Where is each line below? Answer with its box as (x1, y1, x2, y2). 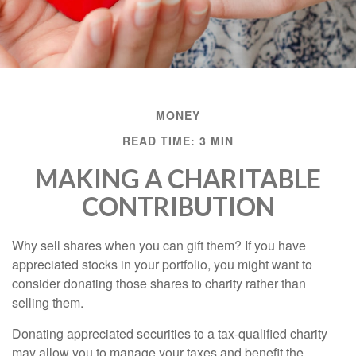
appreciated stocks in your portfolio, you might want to (12, 255, 312, 274)
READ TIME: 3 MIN (122, 133, 234, 149)
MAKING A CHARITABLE (35, 163, 321, 195)
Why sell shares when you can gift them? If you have (12, 236, 306, 255)
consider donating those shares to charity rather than (12, 274, 306, 293)
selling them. (12, 293, 83, 312)
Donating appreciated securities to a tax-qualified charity (12, 324, 327, 343)
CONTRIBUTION (81, 191, 275, 222)
